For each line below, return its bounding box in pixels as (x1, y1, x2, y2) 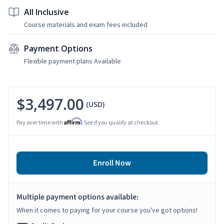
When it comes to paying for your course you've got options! (16, 205, 197, 214)
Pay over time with (16, 118, 64, 126)
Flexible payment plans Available (24, 56, 121, 65)
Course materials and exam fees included (24, 19, 147, 29)
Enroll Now (93, 157, 131, 168)
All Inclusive (24, 6, 69, 17)
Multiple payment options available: (16, 191, 138, 202)
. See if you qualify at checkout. (81, 118, 159, 126)
